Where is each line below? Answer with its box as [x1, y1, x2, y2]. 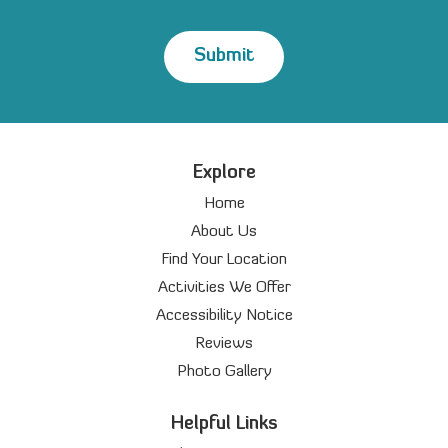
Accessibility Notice [155, 308, 293, 324]
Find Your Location [161, 252, 287, 268]
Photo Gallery [176, 364, 272, 380]
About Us [191, 224, 257, 240]
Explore [192, 164, 256, 183]
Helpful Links [170, 415, 278, 434]
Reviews [195, 336, 253, 352]
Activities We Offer [157, 280, 291, 296]
